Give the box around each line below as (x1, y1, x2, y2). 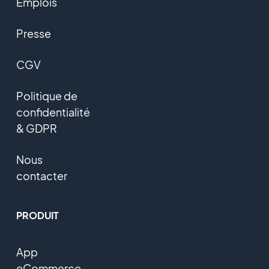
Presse (16, 26, 51, 41)
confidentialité (16, 105, 90, 119)
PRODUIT (16, 209, 59, 222)
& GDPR (16, 121, 57, 136)
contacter (16, 169, 67, 183)
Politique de (16, 89, 77, 103)
